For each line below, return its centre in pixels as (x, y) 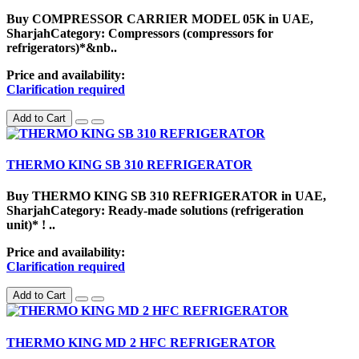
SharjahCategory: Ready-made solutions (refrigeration (155, 211)
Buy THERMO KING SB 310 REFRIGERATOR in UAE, (166, 196)
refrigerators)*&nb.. (62, 47)
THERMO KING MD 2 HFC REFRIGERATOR (141, 342)
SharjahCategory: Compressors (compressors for (140, 33)
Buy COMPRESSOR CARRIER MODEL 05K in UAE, (160, 18)
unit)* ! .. (31, 225)
